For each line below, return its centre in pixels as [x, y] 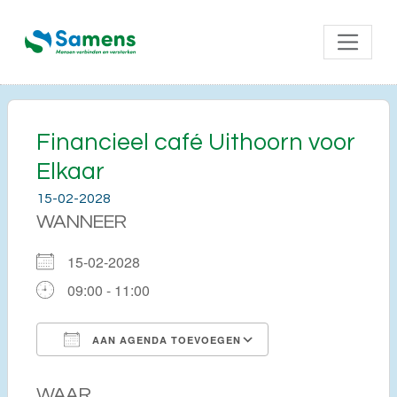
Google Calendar [339, 371]
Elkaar [70, 171]
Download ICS [113, 371]
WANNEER [81, 222]
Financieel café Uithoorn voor [196, 142]
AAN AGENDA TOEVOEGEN [165, 339]
